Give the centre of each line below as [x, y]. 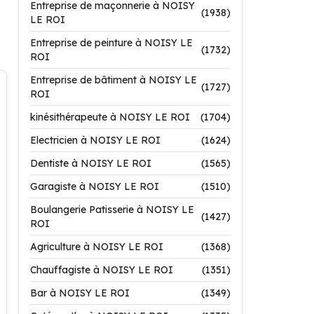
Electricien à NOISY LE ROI [95, 140]
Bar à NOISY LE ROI [80, 293]
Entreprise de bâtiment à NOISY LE [114, 80]
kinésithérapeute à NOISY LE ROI [110, 117]
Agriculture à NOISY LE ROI [97, 247]
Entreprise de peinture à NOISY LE [111, 43]
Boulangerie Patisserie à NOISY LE [112, 210]
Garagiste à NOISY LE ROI [95, 186]
